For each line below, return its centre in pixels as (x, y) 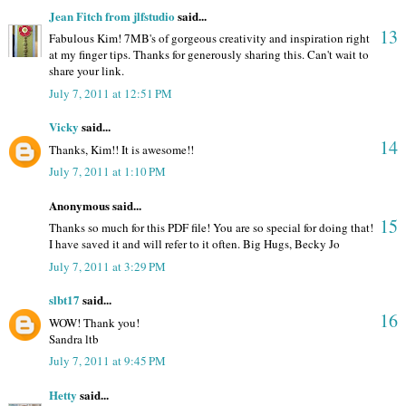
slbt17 (64, 300)
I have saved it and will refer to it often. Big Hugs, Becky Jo (194, 244)
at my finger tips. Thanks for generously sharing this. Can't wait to (209, 55)
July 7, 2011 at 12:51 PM (111, 93)
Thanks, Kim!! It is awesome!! (121, 149)
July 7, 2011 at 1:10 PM (107, 172)
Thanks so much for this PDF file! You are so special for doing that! (211, 228)
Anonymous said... (95, 205)
